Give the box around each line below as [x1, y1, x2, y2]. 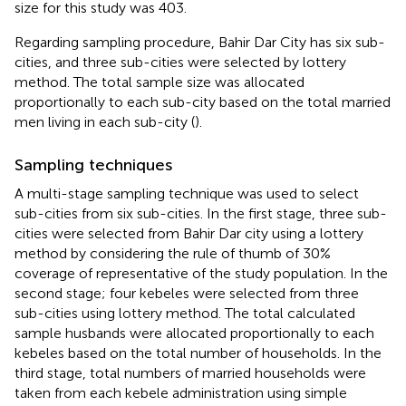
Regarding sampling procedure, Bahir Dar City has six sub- [14, 33, 385, 51]
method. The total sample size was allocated [14, 72, 304, 91]
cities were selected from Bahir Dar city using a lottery [14, 224, 363, 242]
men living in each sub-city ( [14, 112, 195, 130]
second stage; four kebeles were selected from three [14, 284, 359, 302]
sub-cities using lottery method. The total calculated [14, 304, 355, 322]
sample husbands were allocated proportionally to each [14, 324, 374, 342]
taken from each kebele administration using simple [14, 383, 347, 401]
